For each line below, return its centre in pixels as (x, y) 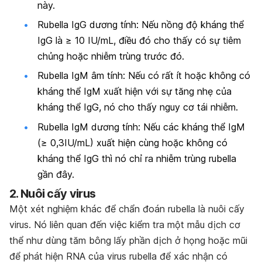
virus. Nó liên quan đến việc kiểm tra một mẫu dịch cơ (125, 225)
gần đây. (56, 174)
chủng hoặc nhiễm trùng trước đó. (111, 56)
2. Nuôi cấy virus (53, 194)
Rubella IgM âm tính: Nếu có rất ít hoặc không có (144, 76)
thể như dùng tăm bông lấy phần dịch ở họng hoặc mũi (128, 241)
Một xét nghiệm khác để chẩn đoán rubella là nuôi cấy (127, 209)
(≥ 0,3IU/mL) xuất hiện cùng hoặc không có (132, 142)
